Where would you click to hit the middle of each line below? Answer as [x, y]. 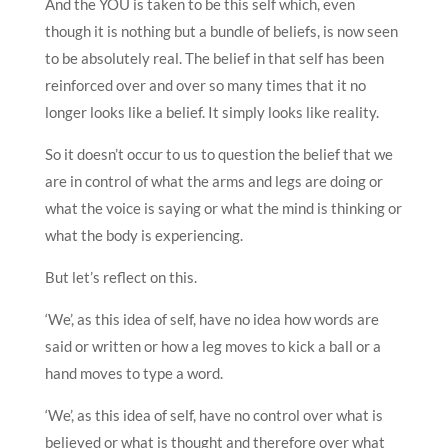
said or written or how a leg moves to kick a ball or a [212, 345]
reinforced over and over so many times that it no [205, 84]
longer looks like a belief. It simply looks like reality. [211, 111]
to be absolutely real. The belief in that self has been [214, 57]
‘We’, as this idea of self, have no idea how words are [211, 318]
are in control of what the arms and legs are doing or [213, 180]
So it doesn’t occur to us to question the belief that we [218, 153]
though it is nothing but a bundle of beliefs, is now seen [221, 30]
